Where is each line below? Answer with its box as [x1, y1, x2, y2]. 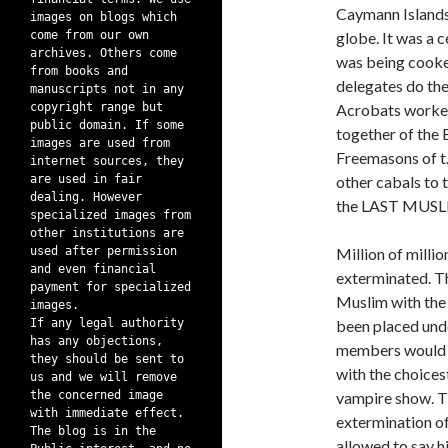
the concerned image [30, 388, 163, 402]
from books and [30, 64, 128, 78]
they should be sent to [30, 352, 184, 366]
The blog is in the [30, 424, 156, 438]
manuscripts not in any [30, 82, 184, 96]
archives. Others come [30, 46, 177, 60]
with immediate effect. [30, 406, 184, 420]
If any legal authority [30, 316, 184, 330]
